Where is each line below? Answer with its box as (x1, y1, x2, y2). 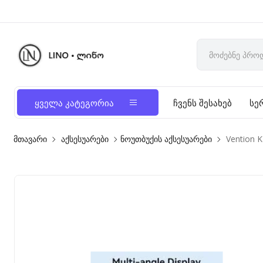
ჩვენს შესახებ (173, 97, 232, 109)
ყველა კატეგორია (35, 97, 114, 109)
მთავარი (14, 133, 48, 144)
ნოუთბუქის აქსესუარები (120, 133, 213, 144)
